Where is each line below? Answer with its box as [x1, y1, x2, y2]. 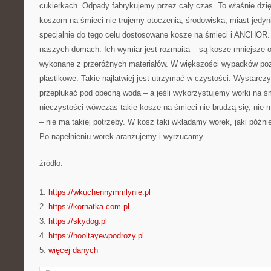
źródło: [39, 158, 63, 168]
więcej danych [48, 246, 98, 255]
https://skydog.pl [48, 217, 107, 226]
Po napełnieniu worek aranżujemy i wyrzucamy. [39, 132, 205, 141]
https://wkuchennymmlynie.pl [48, 188, 151, 197]
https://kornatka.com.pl [48, 202, 129, 211]
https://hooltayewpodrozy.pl [48, 231, 144, 240]
